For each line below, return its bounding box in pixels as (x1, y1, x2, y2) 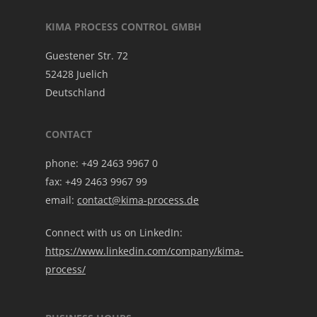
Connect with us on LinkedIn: (45, 226, 183, 240)
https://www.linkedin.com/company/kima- (45, 244, 243, 258)
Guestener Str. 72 (45, 49, 128, 63)
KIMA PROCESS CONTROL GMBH (45, 20, 202, 34)
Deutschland (45, 86, 105, 100)
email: (45, 193, 77, 207)
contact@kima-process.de (77, 193, 199, 207)
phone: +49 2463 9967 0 (45, 156, 158, 171)
